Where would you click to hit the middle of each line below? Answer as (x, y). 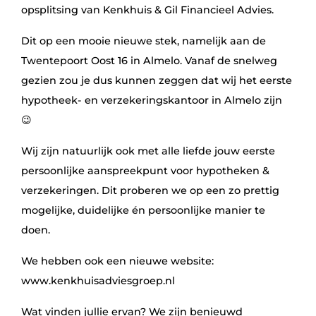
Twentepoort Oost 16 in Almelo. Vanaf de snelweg (149, 61)
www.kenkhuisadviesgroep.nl (98, 281)
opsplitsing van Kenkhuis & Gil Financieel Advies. (147, 10)
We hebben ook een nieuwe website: (117, 261)
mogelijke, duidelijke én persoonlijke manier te (143, 210)
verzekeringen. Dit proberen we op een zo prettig (150, 190)
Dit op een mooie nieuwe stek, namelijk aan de (144, 41)
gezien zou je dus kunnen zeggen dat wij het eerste (157, 80)
